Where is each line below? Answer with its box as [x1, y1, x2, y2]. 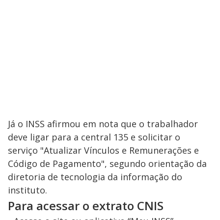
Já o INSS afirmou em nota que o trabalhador [8, 118, 198, 130]
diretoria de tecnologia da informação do [8, 171, 182, 183]
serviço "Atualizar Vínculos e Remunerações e [8, 144, 199, 157]
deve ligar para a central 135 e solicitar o [8, 131, 180, 143]
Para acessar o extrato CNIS [8, 197, 164, 214]
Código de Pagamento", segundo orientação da [8, 158, 207, 170]
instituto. [8, 184, 47, 196]
